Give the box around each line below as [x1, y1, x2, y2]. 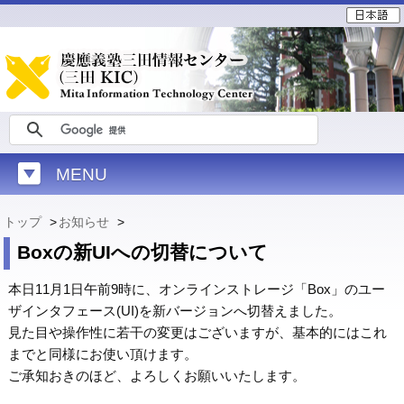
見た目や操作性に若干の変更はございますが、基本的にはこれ [8, 325, 388, 340]
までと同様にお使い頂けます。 [8, 346, 198, 362]
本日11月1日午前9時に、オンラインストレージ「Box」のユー [8, 281, 386, 297]
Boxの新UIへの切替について [17, 242, 269, 263]
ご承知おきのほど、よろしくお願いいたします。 [8, 368, 307, 383]
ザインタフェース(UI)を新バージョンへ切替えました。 [8, 303, 343, 318]
